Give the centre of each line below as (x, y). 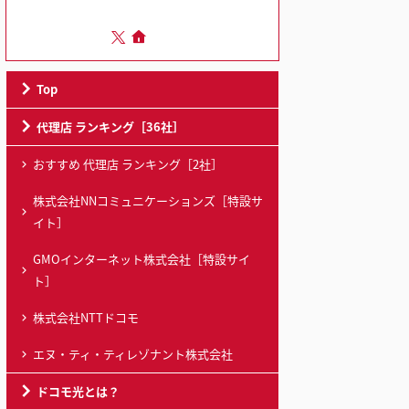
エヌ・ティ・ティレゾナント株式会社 (133, 354)
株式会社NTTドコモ (86, 317)
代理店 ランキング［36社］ (110, 126)
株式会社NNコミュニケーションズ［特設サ (148, 200)
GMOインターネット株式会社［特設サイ (142, 259)
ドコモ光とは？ (78, 391)
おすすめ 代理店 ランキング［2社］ (128, 164)
